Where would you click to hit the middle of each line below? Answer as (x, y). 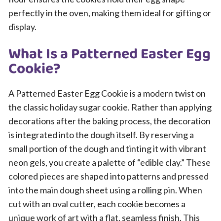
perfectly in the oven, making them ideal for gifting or (110, 13)
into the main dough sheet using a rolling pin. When (105, 190)
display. (22, 27)
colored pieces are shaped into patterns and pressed (109, 176)
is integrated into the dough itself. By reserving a (101, 135)
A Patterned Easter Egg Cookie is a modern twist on (107, 93)
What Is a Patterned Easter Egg (110, 54)
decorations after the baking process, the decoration (110, 121)
